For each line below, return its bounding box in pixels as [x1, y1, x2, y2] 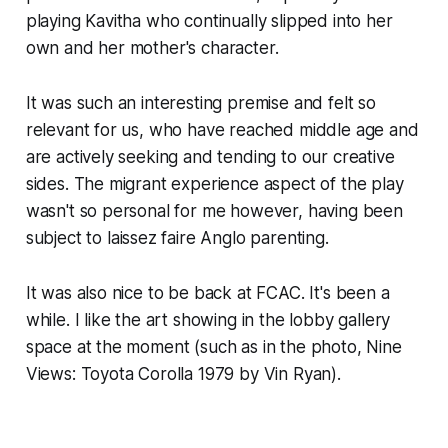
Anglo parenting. [195, 227, 329, 248]
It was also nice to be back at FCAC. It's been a [25, 282, 390, 303]
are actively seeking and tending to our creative [25, 146, 395, 167]
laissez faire [106, 227, 196, 248]
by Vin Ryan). [234, 363, 341, 384]
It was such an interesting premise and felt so [25, 92, 376, 113]
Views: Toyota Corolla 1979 [25, 363, 235, 384]
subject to [25, 227, 107, 248]
